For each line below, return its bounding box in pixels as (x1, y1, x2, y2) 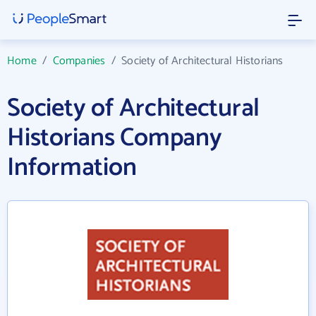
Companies (52, 51, 106, 71)
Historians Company (7, 117, 222, 159)
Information (7, 147, 137, 188)
